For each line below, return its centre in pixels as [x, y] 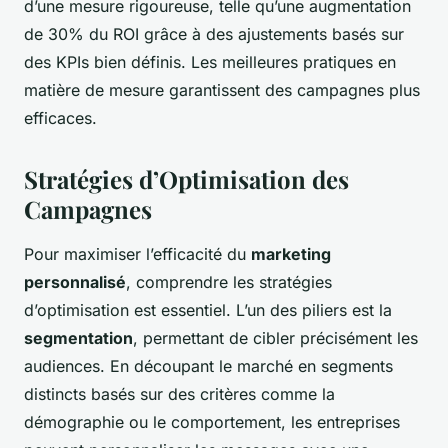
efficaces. [60, 118]
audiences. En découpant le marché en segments [208, 366]
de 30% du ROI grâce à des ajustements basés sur [214, 34]
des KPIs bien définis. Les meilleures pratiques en [210, 62]
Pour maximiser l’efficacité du [137, 254]
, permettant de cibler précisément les [275, 338]
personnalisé [75, 282]
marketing [291, 254]
